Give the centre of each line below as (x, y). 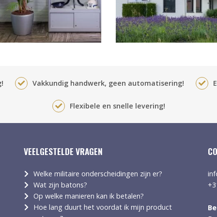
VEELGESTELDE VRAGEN (63, 151)
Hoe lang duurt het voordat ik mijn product (103, 207)
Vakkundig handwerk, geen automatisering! (108, 83)
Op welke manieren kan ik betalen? (89, 196)
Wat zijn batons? (61, 185)
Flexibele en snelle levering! (117, 106)
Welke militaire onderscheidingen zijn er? (98, 174)
